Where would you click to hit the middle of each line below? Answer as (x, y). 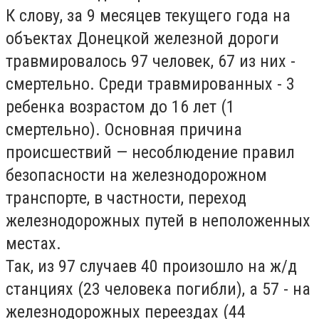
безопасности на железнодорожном (136, 175)
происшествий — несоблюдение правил (150, 152)
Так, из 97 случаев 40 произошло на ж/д (151, 266)
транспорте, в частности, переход (126, 198)
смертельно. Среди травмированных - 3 (150, 84)
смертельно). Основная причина (124, 130)
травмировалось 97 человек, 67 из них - (151, 61)
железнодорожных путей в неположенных (158, 221)
